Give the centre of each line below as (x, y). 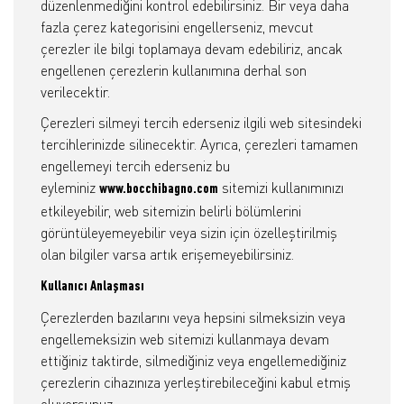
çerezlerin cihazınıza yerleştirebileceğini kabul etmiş (196, 382)
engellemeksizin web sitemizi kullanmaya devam (185, 339)
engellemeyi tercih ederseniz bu (135, 166)
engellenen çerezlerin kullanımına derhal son (174, 70)
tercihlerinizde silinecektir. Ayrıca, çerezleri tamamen (199, 144)
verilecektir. (75, 92)
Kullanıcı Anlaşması (92, 287)
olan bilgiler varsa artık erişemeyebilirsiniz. (167, 254)
